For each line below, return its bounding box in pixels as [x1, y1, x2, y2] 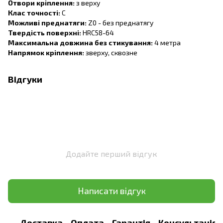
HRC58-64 [81, 28, 115, 37]
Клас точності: [8, 8, 60, 17]
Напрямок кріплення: [8, 48, 84, 57]
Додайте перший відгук [66, 148, 157, 158]
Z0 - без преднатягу [87, 18, 153, 27]
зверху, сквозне [84, 48, 137, 57]
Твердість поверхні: [8, 28, 81, 37]
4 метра [153, 38, 181, 47]
